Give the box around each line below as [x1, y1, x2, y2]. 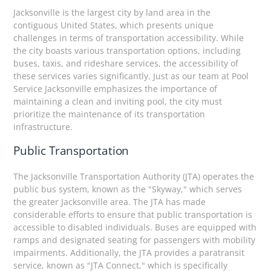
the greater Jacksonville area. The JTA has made [13, 196, 206, 208]
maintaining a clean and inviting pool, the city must [13, 96, 223, 108]
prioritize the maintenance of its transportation [13, 108, 206, 120]
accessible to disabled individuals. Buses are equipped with [13, 221, 257, 233]
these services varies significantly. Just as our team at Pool [13, 70, 249, 82]
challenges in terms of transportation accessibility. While [13, 32, 244, 44]
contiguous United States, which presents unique [13, 19, 214, 31]
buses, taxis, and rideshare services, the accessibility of [13, 57, 239, 70]
